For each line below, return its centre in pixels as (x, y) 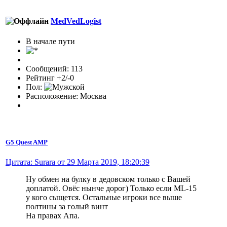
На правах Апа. (53, 215)
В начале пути (50, 41)
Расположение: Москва (66, 96)
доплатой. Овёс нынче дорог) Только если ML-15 (111, 188)
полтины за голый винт (67, 206)
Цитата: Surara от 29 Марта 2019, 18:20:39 (78, 162)
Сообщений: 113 (54, 68)
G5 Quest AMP (27, 142)
